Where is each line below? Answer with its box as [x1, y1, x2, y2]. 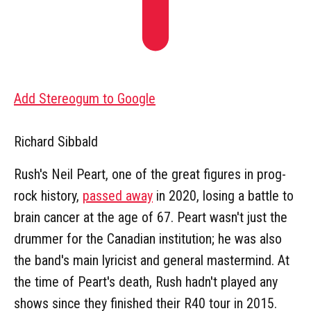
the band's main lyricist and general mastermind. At [14, 251, 289, 269]
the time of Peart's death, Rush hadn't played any [14, 273, 278, 290]
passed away [83, 187, 153, 204]
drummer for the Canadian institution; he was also [14, 230, 282, 247]
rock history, [14, 187, 83, 204]
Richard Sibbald [14, 133, 98, 150]
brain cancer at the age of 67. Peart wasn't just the [14, 208, 287, 226]
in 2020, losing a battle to [153, 187, 294, 204]
